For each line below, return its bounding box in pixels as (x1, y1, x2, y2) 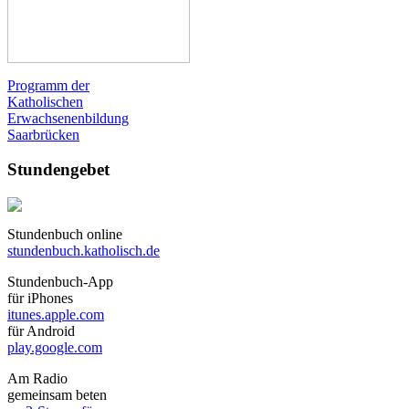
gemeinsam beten (7, 387, 107, 404)
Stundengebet (7, 160, 110, 180)
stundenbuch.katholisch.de (7, 243, 160, 259)
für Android (7, 323, 75, 340)
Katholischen (7, 93, 83, 110)
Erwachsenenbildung (7, 110, 129, 126)
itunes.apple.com (7, 307, 104, 323)
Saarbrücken (7, 126, 79, 142)
